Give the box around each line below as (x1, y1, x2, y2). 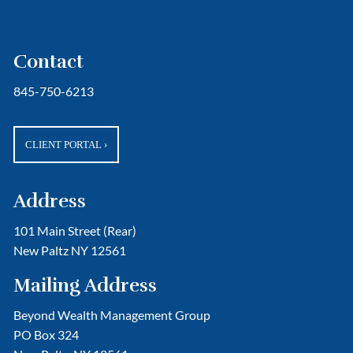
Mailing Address (13, 273, 158, 298)
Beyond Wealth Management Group (13, 307, 211, 323)
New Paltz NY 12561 (13, 243, 127, 258)
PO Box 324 (13, 327, 80, 343)
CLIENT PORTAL (25, 139, 102, 151)
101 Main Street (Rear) (13, 223, 137, 239)
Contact (13, 50, 84, 73)
